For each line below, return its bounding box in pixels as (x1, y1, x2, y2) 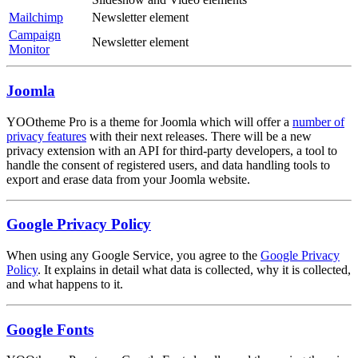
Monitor (9, 42, 50, 57)
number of (292, 114, 344, 129)
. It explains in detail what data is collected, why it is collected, (38, 262, 351, 276)
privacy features (6, 129, 86, 143)
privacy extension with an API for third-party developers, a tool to (6, 143, 337, 157)
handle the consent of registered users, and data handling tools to (6, 157, 330, 172)
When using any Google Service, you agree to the (6, 248, 261, 262)
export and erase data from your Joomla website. (6, 172, 250, 186)
